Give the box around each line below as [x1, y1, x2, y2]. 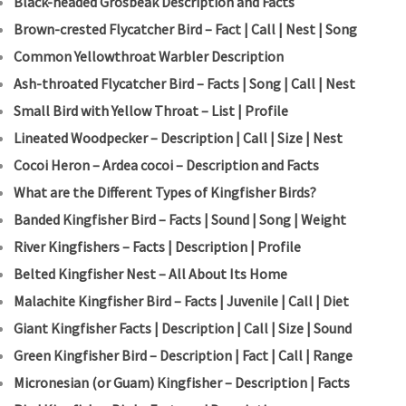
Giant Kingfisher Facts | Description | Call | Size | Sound [14, 319, 352, 338]
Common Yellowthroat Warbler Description [14, 47, 284, 66]
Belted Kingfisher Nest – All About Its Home [14, 265, 287, 284]
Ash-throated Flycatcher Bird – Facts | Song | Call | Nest [14, 74, 355, 93]
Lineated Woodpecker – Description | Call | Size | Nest [14, 129, 343, 148]
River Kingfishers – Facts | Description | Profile [14, 237, 301, 256]
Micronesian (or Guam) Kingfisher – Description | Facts [14, 373, 350, 392]
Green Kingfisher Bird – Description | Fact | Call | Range [14, 346, 353, 365]
